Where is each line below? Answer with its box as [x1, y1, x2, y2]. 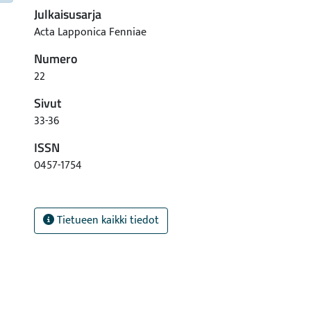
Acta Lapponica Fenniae [34, 23, 146, 42]
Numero [34, 49, 78, 68]
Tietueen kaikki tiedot [54, 211, 159, 230]
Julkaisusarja [34, 5, 101, 24]
